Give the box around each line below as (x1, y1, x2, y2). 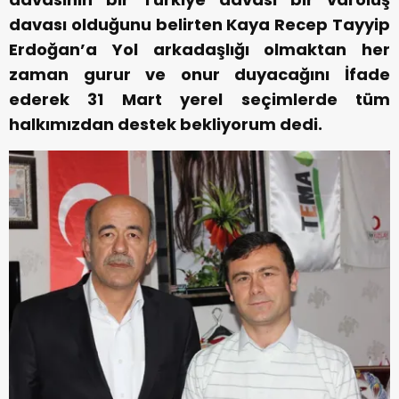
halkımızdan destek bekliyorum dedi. (9, 112, 322, 135)
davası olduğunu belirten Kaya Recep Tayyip (9, 12, 390, 36)
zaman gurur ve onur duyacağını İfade (9, 62, 390, 85)
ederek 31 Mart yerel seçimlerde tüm (9, 87, 390, 110)
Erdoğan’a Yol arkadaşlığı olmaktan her (9, 37, 390, 61)
